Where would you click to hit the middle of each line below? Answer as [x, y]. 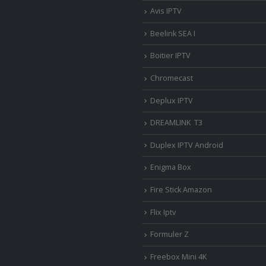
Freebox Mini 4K [178, 256]
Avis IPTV [166, 11]
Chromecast [172, 78]
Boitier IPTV [170, 56]
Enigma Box [171, 167]
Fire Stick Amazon [181, 190]
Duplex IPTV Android [187, 145]
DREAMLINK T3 [176, 123]
